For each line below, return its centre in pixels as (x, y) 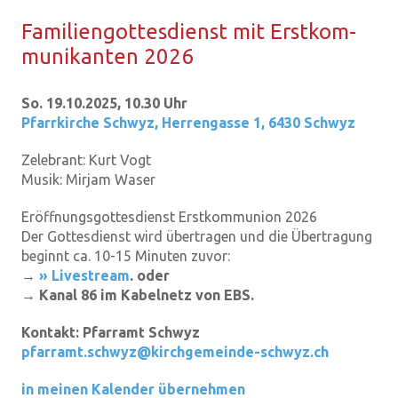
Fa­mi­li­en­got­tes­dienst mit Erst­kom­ (189, 32)
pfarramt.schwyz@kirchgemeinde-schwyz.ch (175, 352)
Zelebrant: (55, 160)
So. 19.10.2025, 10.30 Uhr (104, 103)
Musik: (44, 179)
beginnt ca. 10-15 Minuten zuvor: (126, 256)
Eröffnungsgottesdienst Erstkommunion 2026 (169, 217)
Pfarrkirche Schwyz (88, 123)
